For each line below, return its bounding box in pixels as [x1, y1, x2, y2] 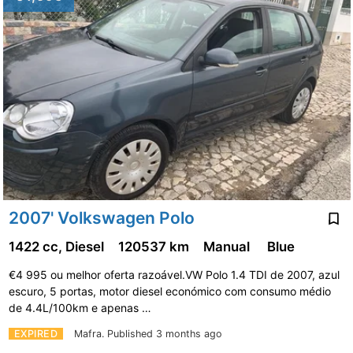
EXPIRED [13, 327, 58, 340]
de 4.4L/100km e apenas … [8, 300, 154, 314]
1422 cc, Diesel [8, 238, 107, 255]
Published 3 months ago [107, 327, 222, 340]
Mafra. [74, 327, 107, 340]
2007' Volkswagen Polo [8, 208, 195, 229]
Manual [203, 238, 256, 255]
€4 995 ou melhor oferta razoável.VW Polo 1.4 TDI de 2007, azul [8, 267, 340, 281]
